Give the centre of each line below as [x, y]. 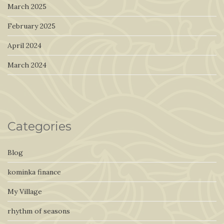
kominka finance [34, 172]
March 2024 [27, 65]
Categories [39, 126]
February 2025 [31, 26]
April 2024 [24, 45]
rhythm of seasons [39, 211]
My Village [25, 191]
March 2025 [27, 6]
